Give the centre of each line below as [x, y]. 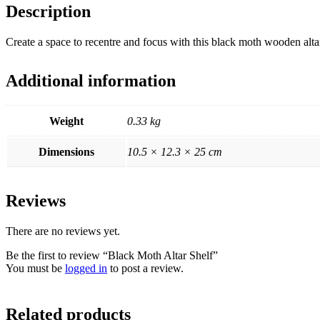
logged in [86, 268]
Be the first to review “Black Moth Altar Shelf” [112, 255]
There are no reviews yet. [63, 231]
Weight [66, 121]
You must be [35, 268]
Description [48, 12]
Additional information [91, 80]
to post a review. [145, 268]
